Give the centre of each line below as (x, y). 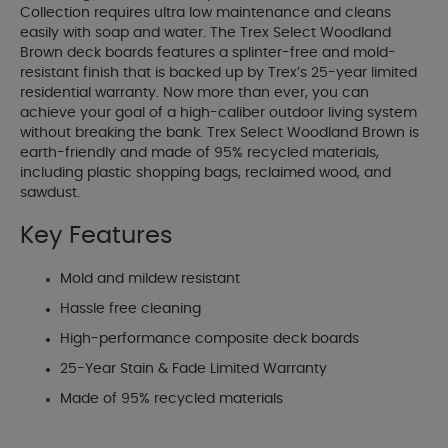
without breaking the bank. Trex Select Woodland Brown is (219, 133)
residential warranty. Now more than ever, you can (194, 93)
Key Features (96, 236)
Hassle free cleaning (130, 309)
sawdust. (50, 193)
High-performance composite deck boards (209, 339)
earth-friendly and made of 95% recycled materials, (199, 153)
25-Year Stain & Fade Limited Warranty (193, 369)
